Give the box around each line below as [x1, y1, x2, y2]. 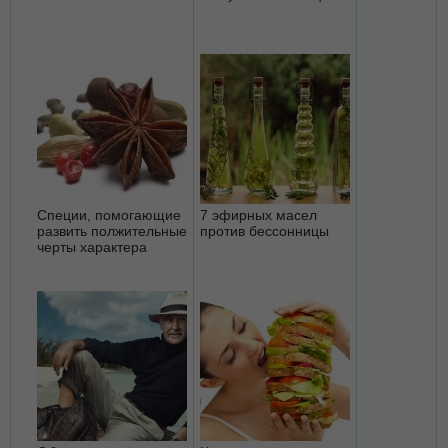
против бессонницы [200, 222, 329, 239]
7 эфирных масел [200, 206, 317, 223]
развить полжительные [37, 222, 187, 239]
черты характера [37, 238, 147, 255]
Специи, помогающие [37, 206, 181, 223]
